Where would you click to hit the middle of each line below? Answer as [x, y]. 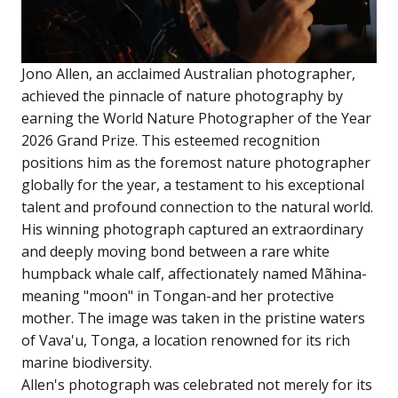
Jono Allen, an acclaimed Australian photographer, [188, 74]
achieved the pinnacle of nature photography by [182, 96]
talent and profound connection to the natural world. [197, 207]
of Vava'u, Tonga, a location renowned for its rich [186, 341]
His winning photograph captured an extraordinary [192, 230]
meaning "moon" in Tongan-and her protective [178, 296]
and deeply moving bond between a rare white [175, 252]
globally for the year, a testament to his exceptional [193, 185]
